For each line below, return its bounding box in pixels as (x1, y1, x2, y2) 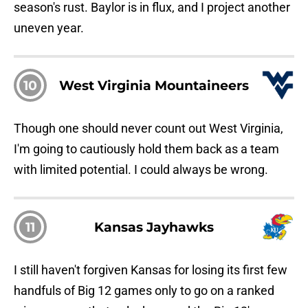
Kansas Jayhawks (94, 219, 214, 236)
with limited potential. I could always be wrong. (14, 162, 268, 177)
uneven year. (14, 21, 84, 36)
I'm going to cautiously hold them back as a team (14, 142, 279, 157)
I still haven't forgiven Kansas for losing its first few (14, 263, 287, 278)
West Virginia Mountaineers (59, 77, 249, 94)
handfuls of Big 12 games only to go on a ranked (14, 283, 274, 298)
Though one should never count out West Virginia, (14, 121, 283, 136)
